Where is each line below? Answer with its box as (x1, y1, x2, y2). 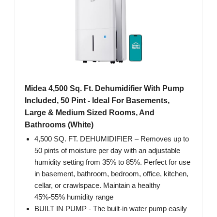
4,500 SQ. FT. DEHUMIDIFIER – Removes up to (34, 135, 189, 143)
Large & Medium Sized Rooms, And (25, 108, 155, 117)
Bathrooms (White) (25, 121, 93, 129)
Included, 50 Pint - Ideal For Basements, (25, 96, 170, 105)
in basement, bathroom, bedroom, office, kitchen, (34, 170, 188, 178)
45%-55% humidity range (34, 193, 113, 201)
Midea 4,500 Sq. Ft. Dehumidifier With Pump (25, 84, 184, 93)
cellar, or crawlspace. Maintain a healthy (34, 181, 160, 190)
